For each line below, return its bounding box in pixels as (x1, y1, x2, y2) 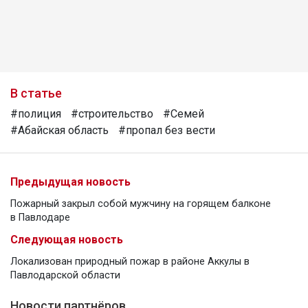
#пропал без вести (118, 123, 215, 137)
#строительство (71, 107, 153, 120)
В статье (10, 85, 62, 100)
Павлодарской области (10, 269, 120, 281)
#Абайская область (10, 123, 109, 137)
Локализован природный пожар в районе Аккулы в (10, 255, 250, 267)
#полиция (10, 107, 61, 120)
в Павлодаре (10, 211, 70, 223)
